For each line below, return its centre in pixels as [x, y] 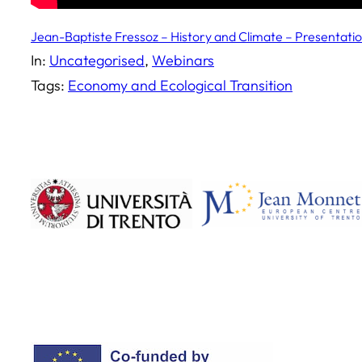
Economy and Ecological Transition [180, 86]
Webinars [183, 61]
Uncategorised [97, 61]
